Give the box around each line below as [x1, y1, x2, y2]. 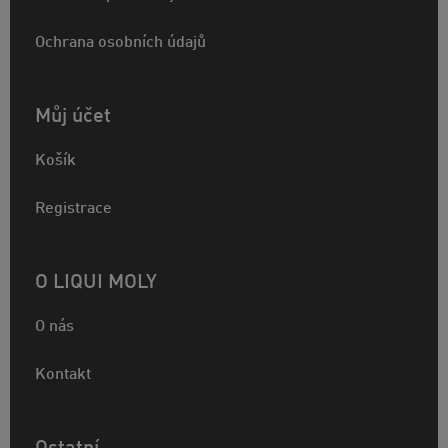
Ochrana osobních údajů [35, 35, 206, 52]
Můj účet [35, 107, 111, 128]
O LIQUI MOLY [35, 273, 157, 294]
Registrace [35, 201, 112, 218]
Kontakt [35, 367, 91, 384]
